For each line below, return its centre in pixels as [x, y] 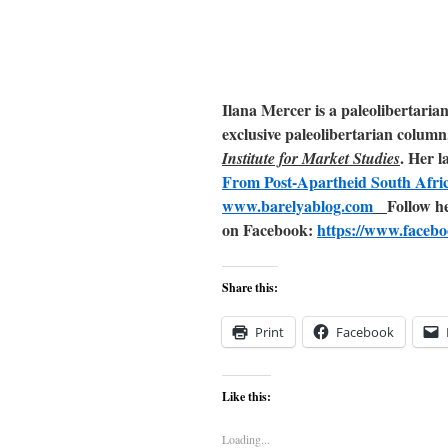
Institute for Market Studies [311, 158]
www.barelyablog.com [297, 205]
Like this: [246, 396]
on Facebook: [269, 229]
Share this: [250, 287]
